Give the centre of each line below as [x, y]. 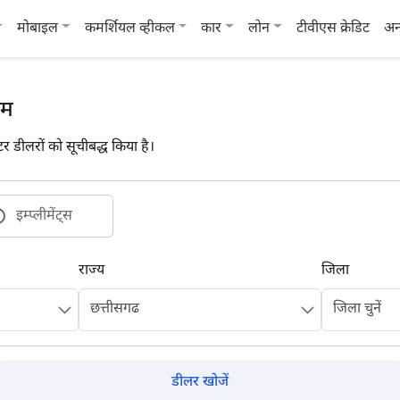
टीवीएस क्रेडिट [333, 29]
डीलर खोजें [200, 383]
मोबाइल [38, 29]
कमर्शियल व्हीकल [129, 29]
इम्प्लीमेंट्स [44, 217]
